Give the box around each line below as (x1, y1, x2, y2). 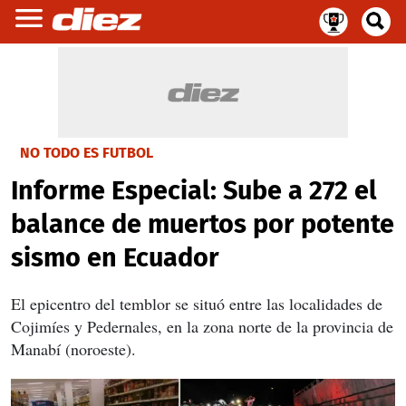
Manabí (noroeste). (11, 338, 136, 360)
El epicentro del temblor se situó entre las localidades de (11, 293, 382, 314)
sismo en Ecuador (11, 242, 219, 274)
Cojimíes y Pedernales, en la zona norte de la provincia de (11, 315, 393, 337)
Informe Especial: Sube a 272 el (11, 175, 377, 207)
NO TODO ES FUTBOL (20, 144, 153, 161)
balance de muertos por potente (11, 208, 394, 240)
